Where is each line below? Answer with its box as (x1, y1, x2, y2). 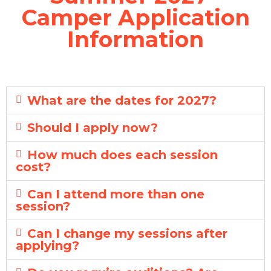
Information (67, 25, 204, 53)
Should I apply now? (27, 120, 158, 135)
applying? (16, 238, 79, 253)
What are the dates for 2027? (27, 93, 217, 108)
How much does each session (27, 147, 218, 162)
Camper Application (21, 4, 250, 31)
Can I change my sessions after (27, 226, 228, 241)
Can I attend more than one (27, 186, 205, 201)
